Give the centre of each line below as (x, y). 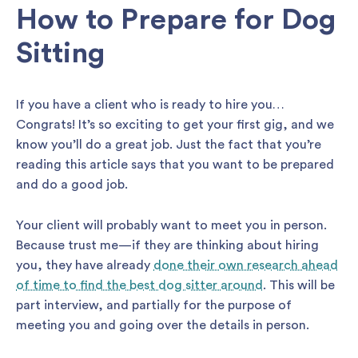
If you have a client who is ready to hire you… (150, 105)
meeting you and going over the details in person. (163, 325)
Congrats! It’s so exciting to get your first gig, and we (175, 125)
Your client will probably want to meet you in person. (171, 225)
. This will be (299, 285)
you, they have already (85, 265)
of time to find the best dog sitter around (139, 285)
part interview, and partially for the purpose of (154, 305)
